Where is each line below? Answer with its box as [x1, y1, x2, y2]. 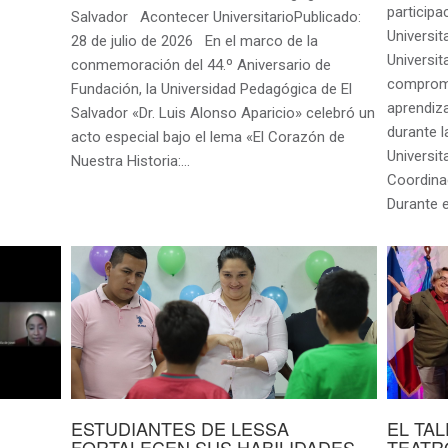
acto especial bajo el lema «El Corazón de [70, 127, 345, 146]
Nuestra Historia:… [70, 151, 190, 170]
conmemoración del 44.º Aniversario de [70, 55, 331, 74]
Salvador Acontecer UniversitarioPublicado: [70, 7, 361, 26]
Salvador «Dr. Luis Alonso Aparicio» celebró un [70, 103, 375, 122]
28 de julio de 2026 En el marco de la [70, 31, 318, 50]
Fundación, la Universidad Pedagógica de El [70, 79, 352, 98]
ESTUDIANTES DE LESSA [70, 414, 289, 441]
